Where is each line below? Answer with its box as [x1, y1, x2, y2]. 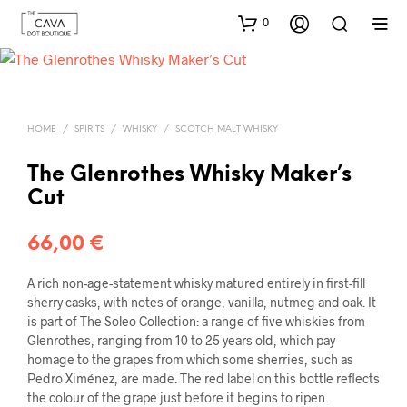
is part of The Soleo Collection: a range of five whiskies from [27, 313, 365, 329]
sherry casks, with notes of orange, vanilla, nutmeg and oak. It [27, 293, 376, 310]
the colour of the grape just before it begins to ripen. [27, 389, 328, 405]
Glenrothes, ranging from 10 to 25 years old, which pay [27, 332, 335, 348]
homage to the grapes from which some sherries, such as [27, 351, 353, 367]
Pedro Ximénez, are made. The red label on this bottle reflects [27, 370, 380, 386]
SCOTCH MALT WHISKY [175, 124, 278, 134]
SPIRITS [74, 124, 104, 134]
